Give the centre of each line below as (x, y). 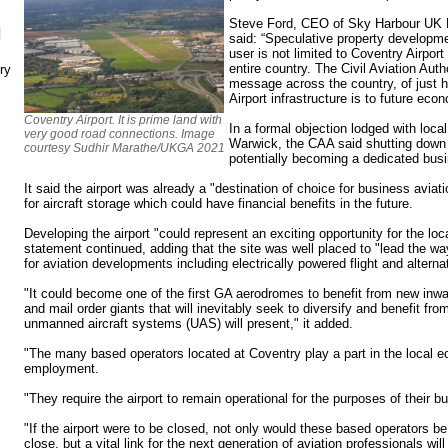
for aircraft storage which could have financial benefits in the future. (218, 203)
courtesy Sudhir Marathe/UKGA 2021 (124, 147)
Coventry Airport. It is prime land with (123, 119)
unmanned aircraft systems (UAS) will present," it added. (188, 323)
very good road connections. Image (119, 133)
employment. (61, 368)
